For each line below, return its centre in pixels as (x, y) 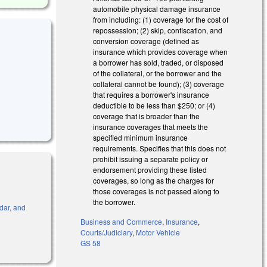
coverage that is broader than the (147, 116)
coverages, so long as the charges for (154, 180)
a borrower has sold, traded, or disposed (159, 62)
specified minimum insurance (141, 137)
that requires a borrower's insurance (151, 94)
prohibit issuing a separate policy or (151, 159)
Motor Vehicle (158, 232)
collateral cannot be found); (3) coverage (159, 83)
